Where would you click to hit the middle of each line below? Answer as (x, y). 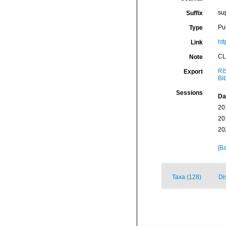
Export (193, 72)
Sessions (189, 93)
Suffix (194, 13)
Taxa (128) (187, 177)
